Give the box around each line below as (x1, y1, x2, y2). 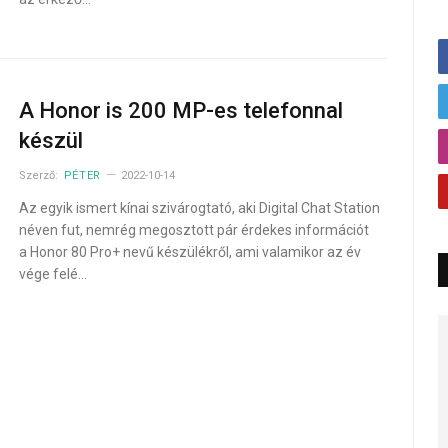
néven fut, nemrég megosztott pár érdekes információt (18, 222, 369, 239)
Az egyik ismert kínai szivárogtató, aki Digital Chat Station (18, 200, 380, 217)
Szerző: (18, 169, 61, 183)
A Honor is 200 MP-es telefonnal (18, 98, 343, 124)
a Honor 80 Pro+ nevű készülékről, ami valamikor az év (18, 244, 361, 261)
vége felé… (18, 266, 87, 283)
